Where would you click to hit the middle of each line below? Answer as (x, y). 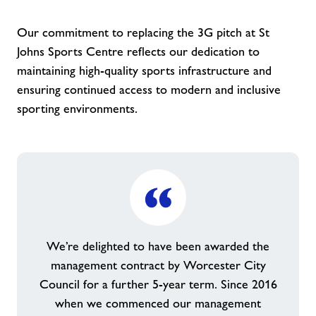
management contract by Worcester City (158, 265)
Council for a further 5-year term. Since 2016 (158, 284)
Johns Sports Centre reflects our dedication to (138, 51)
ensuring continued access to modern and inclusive (149, 90)
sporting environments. (77, 109)
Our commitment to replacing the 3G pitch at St (143, 32)
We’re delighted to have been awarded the (158, 246)
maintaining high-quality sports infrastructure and (144, 71)
